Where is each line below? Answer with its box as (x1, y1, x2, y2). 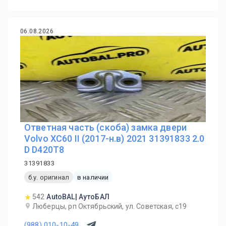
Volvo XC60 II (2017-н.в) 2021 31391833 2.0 (24, 133, 205, 144)
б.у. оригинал (28, 173, 69, 181)
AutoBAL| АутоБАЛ (46, 193, 109, 201)
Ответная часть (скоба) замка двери (24, 122, 187, 133)
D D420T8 (24, 144, 65, 155)
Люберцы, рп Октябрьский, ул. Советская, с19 (32, 202, 187, 210)
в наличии (77, 173, 109, 181)
